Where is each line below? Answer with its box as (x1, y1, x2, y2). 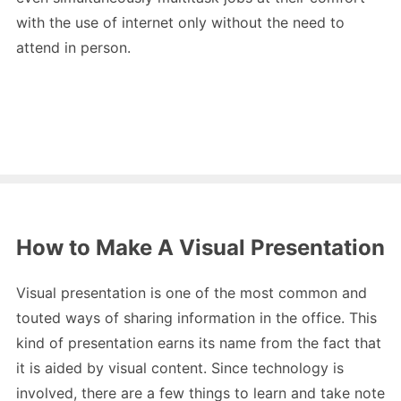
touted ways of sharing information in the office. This (16, 308, 377, 327)
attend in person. (16, 38, 131, 56)
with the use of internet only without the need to (16, 13, 345, 31)
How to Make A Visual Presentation (16, 234, 385, 260)
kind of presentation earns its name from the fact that (16, 333, 381, 352)
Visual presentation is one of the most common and (16, 283, 367, 302)
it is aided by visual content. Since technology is (16, 358, 344, 377)
